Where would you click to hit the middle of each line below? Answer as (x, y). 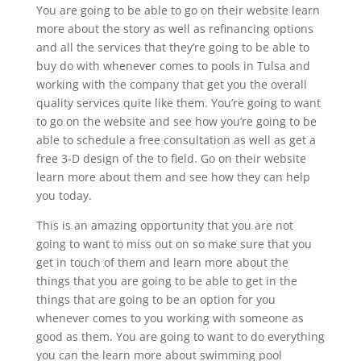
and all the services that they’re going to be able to (172, 47)
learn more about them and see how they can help (173, 176)
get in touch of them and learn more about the (162, 262)
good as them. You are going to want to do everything (180, 336)
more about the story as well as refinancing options (174, 28)
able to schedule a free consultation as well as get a (176, 139)
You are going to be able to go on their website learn (178, 10)
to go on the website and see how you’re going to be (176, 121)
